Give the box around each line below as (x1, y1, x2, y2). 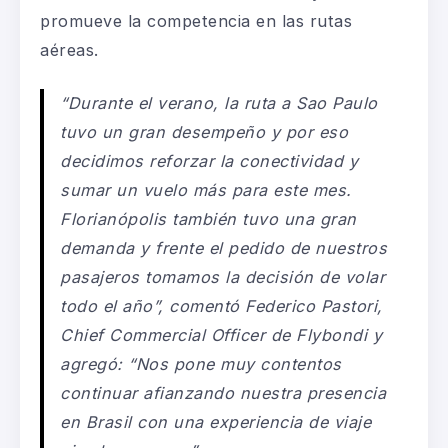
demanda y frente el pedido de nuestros (60, 237, 388, 258)
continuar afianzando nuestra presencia (60, 382, 387, 403)
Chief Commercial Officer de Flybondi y (60, 324, 383, 345)
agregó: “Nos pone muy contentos (60, 353, 342, 374)
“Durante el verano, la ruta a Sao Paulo (60, 92, 378, 113)
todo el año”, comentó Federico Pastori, (60, 295, 383, 316)
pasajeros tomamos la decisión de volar (60, 266, 386, 287)
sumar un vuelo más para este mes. (60, 179, 352, 200)
